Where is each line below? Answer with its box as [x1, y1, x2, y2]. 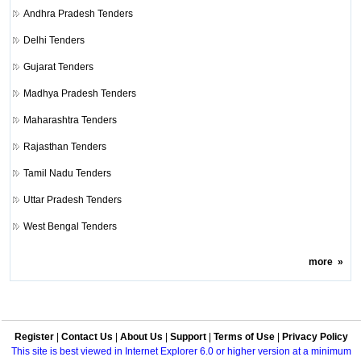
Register [15, 331, 54, 342]
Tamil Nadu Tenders [23, 167, 111, 179]
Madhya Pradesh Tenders [23, 87, 136, 99]
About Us [120, 331, 163, 342]
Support [170, 331, 206, 342]
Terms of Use [214, 331, 275, 342]
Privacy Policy [282, 331, 348, 342]
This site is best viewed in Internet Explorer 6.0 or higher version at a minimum [11, 346, 351, 357]
